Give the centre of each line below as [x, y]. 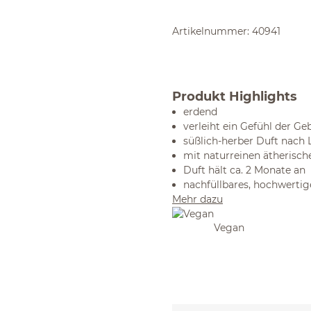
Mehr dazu [197, 199]
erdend [200, 112]
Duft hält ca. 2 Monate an [244, 170]
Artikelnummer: [212, 31]
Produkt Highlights [235, 96]
